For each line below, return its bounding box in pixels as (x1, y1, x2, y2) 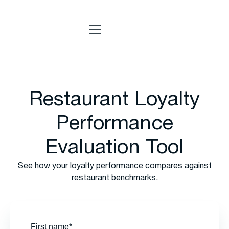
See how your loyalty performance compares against (17, 163, 212, 170)
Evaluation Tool (45, 139, 184, 157)
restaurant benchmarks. (71, 175, 158, 182)
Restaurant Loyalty (29, 90, 200, 109)
